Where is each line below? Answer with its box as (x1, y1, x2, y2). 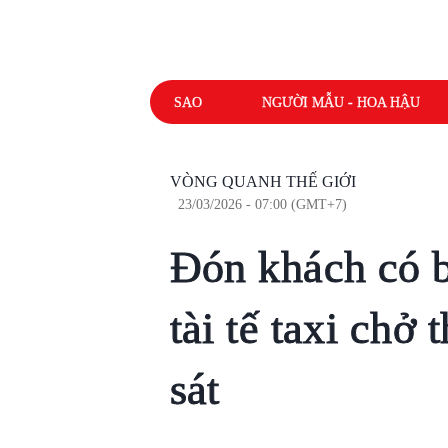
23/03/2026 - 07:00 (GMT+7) (178, 197, 347, 212)
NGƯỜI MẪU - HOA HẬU (261, 94, 420, 110)
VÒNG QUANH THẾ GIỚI (169, 173, 356, 190)
